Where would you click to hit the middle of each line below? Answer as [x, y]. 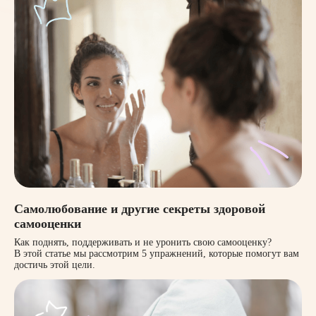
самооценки [48, 224]
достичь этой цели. [55, 265]
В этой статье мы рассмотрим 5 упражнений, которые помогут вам [157, 254]
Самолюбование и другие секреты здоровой [140, 209]
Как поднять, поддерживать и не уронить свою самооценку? [143, 243]
